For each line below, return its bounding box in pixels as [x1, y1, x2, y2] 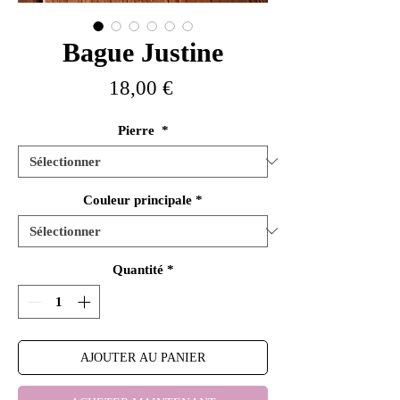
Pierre [117, 122, 158, 137]
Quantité [112, 262, 163, 277]
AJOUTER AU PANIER [80, 351, 205, 365]
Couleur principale [83, 192, 192, 207]
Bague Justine [62, 37, 223, 67]
